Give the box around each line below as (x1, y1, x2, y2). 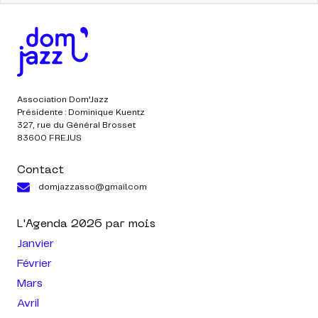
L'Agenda (17, 219, 67, 230)
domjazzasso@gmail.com (38, 183, 147, 191)
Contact (17, 165, 64, 176)
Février (17, 258, 52, 269)
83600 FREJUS (17, 134, 82, 142)
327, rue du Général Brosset (17, 121, 136, 129)
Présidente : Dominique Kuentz (17, 109, 145, 116)
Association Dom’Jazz (17, 96, 109, 104)
